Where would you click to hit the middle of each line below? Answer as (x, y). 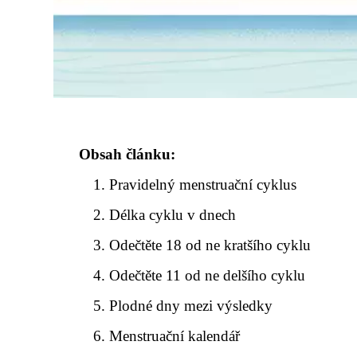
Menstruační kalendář (175, 336)
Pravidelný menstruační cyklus (203, 184)
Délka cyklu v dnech (173, 215)
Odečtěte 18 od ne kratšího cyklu (210, 245)
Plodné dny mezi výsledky (191, 306)
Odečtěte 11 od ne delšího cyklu (208, 275)
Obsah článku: (127, 154)
